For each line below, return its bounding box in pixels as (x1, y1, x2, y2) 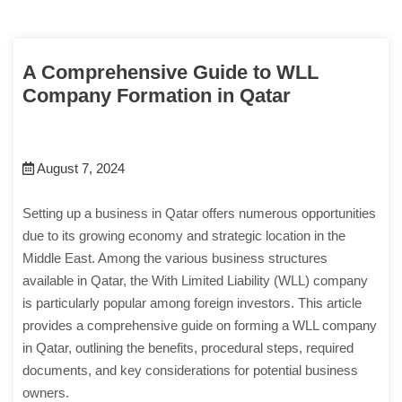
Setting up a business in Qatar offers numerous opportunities (22, 205, 376, 222)
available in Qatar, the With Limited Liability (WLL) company (22, 273, 368, 289)
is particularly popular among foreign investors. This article (22, 295, 362, 311)
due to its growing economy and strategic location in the (22, 228, 345, 244)
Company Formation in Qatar (22, 84, 291, 108)
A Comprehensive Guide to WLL (22, 61, 319, 84)
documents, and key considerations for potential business (22, 363, 358, 379)
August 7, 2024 (34, 161, 125, 177)
